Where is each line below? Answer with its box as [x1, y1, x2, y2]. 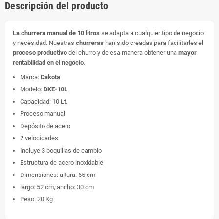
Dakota [41, 73, 60, 81]
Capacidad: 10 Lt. [20, 97, 67, 105]
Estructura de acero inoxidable [20, 158, 103, 166]
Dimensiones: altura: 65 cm [20, 171, 95, 178]
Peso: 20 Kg [20, 195, 53, 203]
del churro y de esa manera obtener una [67, 48, 178, 56]
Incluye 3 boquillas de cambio [20, 146, 102, 154]
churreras [76, 39, 105, 46]
